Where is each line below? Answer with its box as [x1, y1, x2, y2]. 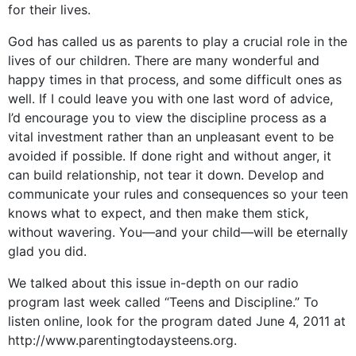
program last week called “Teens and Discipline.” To [8, 294, 319, 310]
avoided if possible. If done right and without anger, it [8, 148, 331, 164]
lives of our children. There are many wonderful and [8, 52, 319, 68]
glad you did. [8, 243, 87, 259]
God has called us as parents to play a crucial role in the [8, 33, 347, 49]
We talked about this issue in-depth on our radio [8, 275, 299, 291]
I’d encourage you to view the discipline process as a [8, 110, 327, 126]
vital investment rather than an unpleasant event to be [8, 129, 334, 145]
